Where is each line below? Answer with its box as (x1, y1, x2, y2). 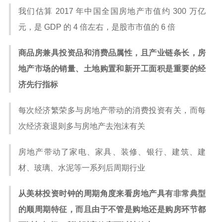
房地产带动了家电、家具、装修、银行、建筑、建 (18, 148, 206, 156)
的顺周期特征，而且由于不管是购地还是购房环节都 (18, 205, 206, 214)
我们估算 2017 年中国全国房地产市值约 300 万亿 (18, 7, 206, 15)
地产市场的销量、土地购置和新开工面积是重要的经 (18, 64, 206, 73)
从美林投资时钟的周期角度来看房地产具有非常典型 (18, 189, 206, 198)
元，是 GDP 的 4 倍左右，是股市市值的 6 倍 (18, 23, 175, 31)
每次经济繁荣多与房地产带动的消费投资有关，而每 (18, 106, 206, 114)
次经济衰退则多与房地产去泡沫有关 (18, 122, 145, 130)
